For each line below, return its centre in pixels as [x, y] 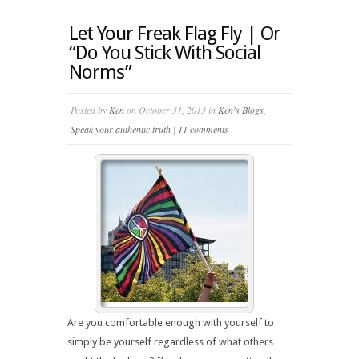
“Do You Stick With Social [165, 53]
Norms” [100, 72]
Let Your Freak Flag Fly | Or [175, 34]
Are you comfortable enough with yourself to [171, 323]
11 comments [203, 129]
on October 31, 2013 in [171, 110]
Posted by [90, 110]
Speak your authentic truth [121, 129]
